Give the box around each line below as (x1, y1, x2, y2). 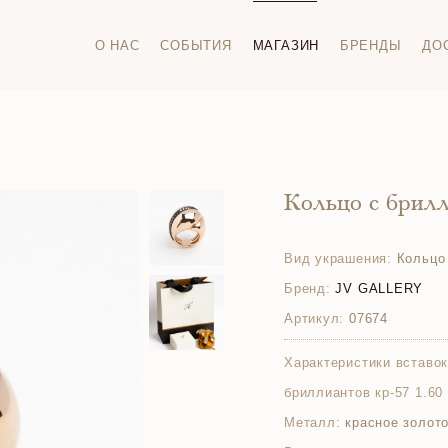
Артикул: (284, 311, 345, 326)
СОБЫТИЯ (160, 37, 232, 53)
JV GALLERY (335, 281, 424, 296)
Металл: (284, 415, 341, 430)
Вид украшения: (284, 251, 392, 266)
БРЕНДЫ (339, 37, 402, 53)
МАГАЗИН (252, 37, 320, 53)
